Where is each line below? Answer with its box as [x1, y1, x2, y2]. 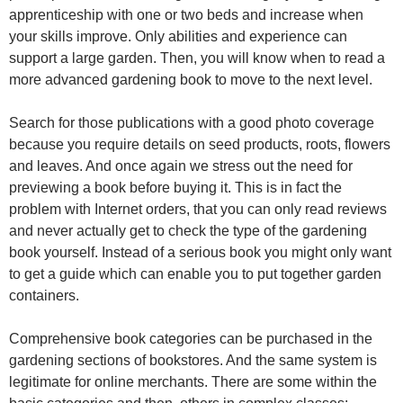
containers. [9, 288, 79, 303]
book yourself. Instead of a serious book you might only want [9, 245, 391, 260]
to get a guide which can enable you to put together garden [9, 266, 381, 282]
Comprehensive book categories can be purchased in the [9, 331, 372, 346]
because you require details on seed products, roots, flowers [9, 137, 390, 152]
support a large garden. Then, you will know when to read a [9, 50, 385, 66]
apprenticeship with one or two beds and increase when [9, 7, 363, 22]
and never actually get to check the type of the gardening [9, 223, 367, 238]
